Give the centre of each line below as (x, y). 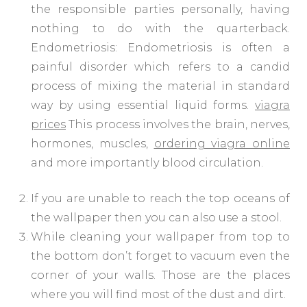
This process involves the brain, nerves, (178, 125)
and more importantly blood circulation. (147, 163)
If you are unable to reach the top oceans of (160, 199)
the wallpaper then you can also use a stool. (156, 218)
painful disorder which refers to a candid (160, 67)
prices (48, 125)
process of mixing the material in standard (160, 86)
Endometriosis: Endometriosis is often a (160, 48)
